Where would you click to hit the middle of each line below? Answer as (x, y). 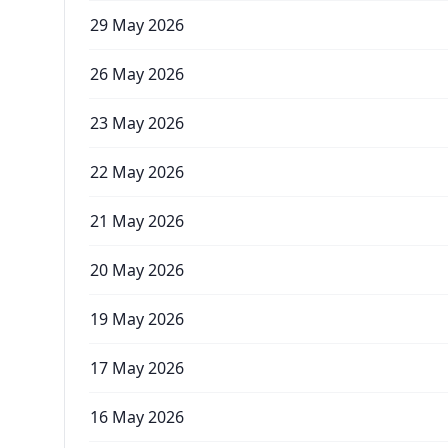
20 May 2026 (137, 270)
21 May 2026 (137, 221)
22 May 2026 (137, 172)
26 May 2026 (137, 74)
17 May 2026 (137, 368)
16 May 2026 (137, 417)
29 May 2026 (137, 25)
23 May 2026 (137, 123)
